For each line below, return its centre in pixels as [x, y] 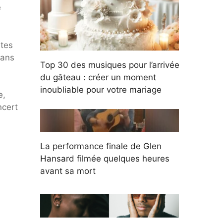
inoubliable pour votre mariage [101, 90]
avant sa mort [68, 171]
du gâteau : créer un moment [98, 78]
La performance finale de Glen [101, 146]
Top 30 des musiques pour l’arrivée [110, 65]
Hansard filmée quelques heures [105, 159]
